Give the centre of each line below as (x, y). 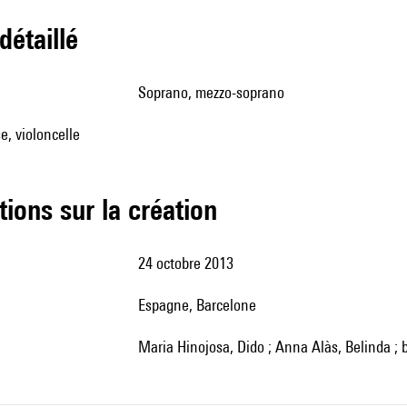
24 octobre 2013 (189, 263)
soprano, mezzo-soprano (215, 92)
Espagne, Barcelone (201, 305)
